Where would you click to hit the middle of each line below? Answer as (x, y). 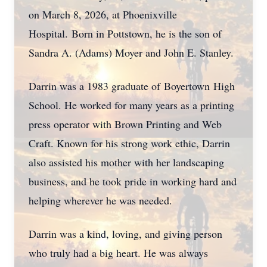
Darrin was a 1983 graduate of (96, 86)
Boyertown (187, 86)
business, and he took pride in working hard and (133, 181)
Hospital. (50, 33)
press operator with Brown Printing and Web (125, 124)
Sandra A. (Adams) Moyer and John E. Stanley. (131, 52)
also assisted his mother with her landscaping (126, 162)
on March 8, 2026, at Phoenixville (103, 14)
